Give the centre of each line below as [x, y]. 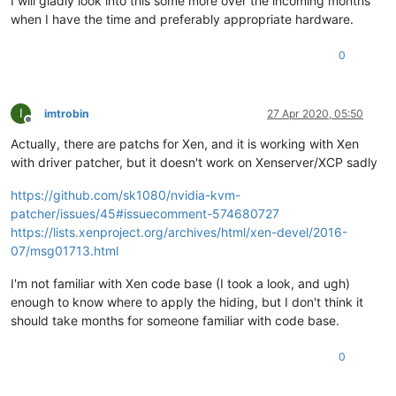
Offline [44, 126]
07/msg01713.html [65, 250]
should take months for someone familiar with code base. [175, 320]
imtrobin [67, 113]
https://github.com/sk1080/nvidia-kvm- [126, 194]
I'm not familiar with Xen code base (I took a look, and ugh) [180, 283]
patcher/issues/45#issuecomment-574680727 [145, 213]
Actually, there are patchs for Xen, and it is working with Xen [185, 143]
